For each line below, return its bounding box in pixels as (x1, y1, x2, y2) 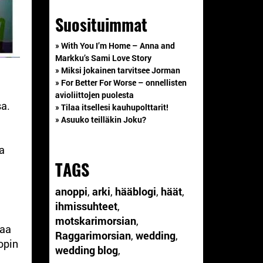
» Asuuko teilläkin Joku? (55, 113, 146, 125)
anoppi (55, 184, 87, 198)
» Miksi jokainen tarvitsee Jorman (55, 64, 180, 76)
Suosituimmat (55, 13, 147, 36)
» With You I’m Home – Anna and (55, 39, 175, 51)
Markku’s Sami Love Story (55, 52, 151, 63)
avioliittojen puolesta (55, 89, 134, 100)
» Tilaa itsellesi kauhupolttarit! (55, 101, 168, 113)
